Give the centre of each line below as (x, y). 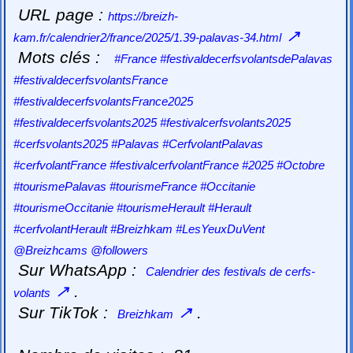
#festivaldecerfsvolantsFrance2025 (104, 101)
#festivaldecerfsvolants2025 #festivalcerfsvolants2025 (152, 122)
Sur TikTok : (68, 312)
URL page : (63, 15)
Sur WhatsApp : (82, 270)
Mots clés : (64, 57)
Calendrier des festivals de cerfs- (231, 271)
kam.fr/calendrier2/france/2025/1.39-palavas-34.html (148, 37)
